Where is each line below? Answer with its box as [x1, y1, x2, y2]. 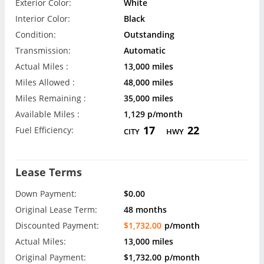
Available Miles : [15, 108, 80, 120]
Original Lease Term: [15, 203, 97, 215]
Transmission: [15, 45, 71, 57]
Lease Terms [15, 164, 82, 179]
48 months [124, 203, 167, 215]
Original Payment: [15, 251, 86, 263]
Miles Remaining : [15, 93, 86, 104]
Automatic [124, 45, 166, 57]
